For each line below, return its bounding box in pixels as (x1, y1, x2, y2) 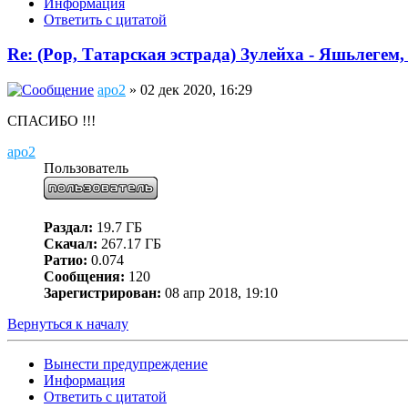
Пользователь (44, 160, 128, 177)
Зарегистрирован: (44, 285, 161, 301)
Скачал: (44, 236, 97, 252)
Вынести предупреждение (44, 356, 208, 372)
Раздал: (44, 219, 93, 236)
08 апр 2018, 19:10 (161, 285, 278, 301)
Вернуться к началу (7, 316, 128, 332)
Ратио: (44, 252, 87, 269)
